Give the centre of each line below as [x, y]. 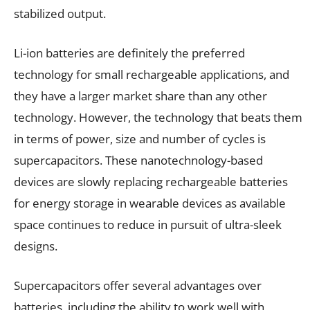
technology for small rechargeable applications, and [152, 75]
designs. [36, 246]
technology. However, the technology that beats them [158, 118]
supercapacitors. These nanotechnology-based [138, 161]
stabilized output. [60, 14]
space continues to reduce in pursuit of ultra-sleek [148, 225]
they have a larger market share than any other [140, 96]
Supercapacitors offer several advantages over [138, 286]
